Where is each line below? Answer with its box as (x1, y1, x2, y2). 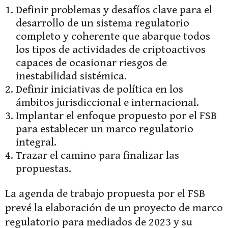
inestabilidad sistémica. (16, 70, 127, 83)
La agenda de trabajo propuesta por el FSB (5, 187, 205, 201)
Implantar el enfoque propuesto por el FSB (16, 109, 217, 123)
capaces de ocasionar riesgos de (16, 56, 167, 70)
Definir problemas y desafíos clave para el (16, 4, 212, 17)
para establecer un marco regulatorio (16, 123, 193, 136)
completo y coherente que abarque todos (16, 30, 210, 43)
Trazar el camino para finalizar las (16, 149, 179, 162)
